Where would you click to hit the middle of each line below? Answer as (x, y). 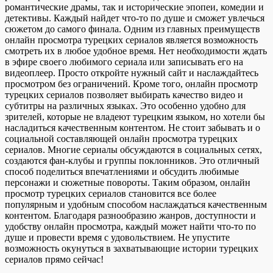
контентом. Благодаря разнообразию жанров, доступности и (130, 215)
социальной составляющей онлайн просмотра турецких (121, 138)
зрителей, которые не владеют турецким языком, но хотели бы (135, 116)
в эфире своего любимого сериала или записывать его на (124, 62)
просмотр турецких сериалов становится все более (111, 193)
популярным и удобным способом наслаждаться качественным (136, 204)
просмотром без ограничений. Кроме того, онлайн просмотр (131, 83)
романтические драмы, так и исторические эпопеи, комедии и (134, 7)
